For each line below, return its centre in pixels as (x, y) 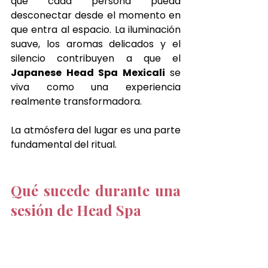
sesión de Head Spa (76, 210)
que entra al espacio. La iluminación (96, 30)
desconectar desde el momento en (96, 16)
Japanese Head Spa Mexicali (88, 73)
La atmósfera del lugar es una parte (96, 130)
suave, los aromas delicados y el (96, 44)
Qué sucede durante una (96, 191)
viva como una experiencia (96, 87)
